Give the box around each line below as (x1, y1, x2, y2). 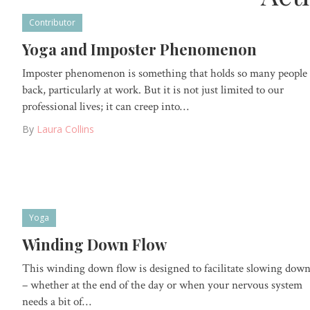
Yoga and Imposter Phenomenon (22, 38, 257, 60)
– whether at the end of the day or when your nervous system (22, 277, 302, 293)
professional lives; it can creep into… (22, 98, 189, 114)
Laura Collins (37, 122, 94, 136)
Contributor (29, 16, 75, 28)
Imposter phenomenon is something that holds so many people (22, 65, 307, 81)
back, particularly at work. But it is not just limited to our (22, 82, 284, 98)
